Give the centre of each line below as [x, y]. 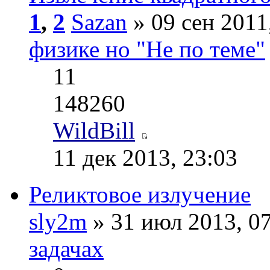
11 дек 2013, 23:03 [145, 158]
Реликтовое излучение [140, 195]
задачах [66, 249]
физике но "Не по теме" [147, 49]
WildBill [94, 131]
